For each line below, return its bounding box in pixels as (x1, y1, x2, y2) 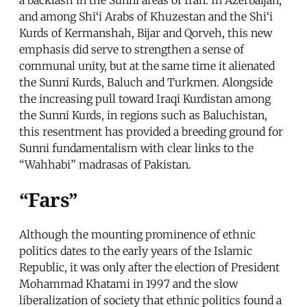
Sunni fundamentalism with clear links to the (19, 140, 254, 155)
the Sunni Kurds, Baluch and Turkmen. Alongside (19, 75, 273, 89)
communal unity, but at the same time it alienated (19, 58, 275, 73)
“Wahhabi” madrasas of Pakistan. (19, 157, 191, 171)
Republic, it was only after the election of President (19, 260, 280, 275)
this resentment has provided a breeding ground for (19, 124, 283, 138)
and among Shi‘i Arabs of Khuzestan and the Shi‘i (19, 9, 273, 23)
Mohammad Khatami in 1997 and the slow (19, 277, 238, 291)
